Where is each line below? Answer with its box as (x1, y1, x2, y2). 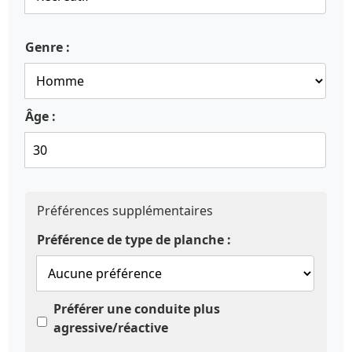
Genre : (25, 38, 70, 56)
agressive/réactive (53, 319, 168, 336)
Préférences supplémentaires (37, 202, 213, 219)
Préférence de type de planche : (37, 231, 231, 248)
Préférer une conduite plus (53, 300, 220, 317)
